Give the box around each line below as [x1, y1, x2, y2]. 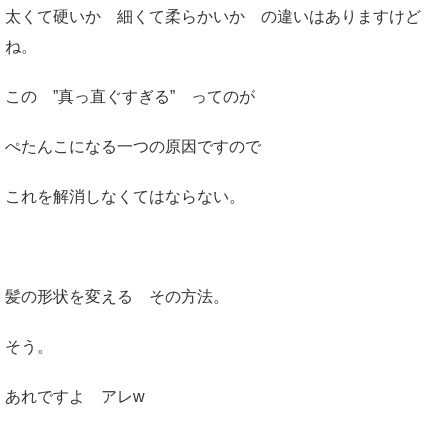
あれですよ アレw [5, 388, 145, 406]
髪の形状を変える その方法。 [5, 288, 229, 306]
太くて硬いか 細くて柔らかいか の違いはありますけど [5, 8, 421, 26]
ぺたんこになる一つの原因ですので [5, 138, 261, 156]
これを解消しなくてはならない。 [5, 188, 245, 206]
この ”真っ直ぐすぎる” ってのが [5, 88, 255, 106]
